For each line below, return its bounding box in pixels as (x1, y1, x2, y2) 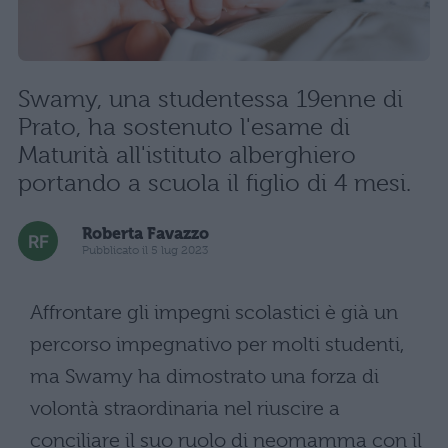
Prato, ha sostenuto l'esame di (18, 112, 350, 141)
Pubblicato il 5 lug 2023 (82, 243, 208, 258)
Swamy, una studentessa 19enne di (18, 84, 403, 113)
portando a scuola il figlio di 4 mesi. (18, 168, 411, 197)
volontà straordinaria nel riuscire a (30, 396, 340, 420)
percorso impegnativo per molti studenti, (30, 332, 404, 356)
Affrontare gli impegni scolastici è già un (30, 300, 398, 324)
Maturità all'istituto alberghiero (18, 140, 356, 169)
